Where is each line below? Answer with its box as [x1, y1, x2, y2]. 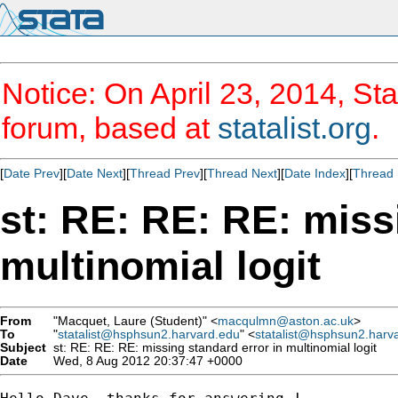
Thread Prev [130, 166, 200, 180]
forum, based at [2, 111, 218, 145]
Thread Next [207, 166, 277, 180]
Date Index [284, 166, 346, 180]
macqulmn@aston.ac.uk [218, 314, 354, 328]
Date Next [67, 166, 123, 180]
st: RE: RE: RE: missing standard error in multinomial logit [46, 340, 377, 354]
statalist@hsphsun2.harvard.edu [58, 327, 240, 341]
